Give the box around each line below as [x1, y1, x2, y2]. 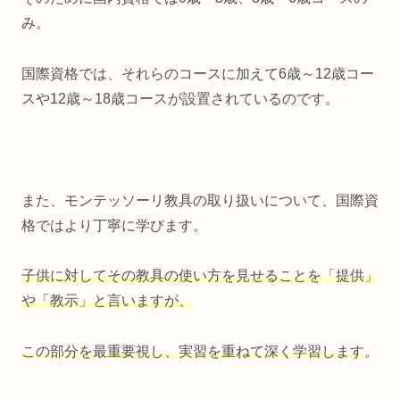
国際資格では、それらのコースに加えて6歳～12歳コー [21, 65, 374, 81]
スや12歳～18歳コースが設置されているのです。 [21, 90, 339, 106]
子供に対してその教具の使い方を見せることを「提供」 [21, 268, 379, 284]
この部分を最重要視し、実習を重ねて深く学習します [21, 344, 364, 360]
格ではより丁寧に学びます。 [21, 217, 207, 233]
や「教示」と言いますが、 [21, 293, 193, 309]
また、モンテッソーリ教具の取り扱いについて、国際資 [21, 192, 379, 208]
